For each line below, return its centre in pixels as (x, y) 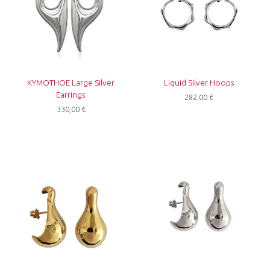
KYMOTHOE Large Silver (71, 83)
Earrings (71, 95)
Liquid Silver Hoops (199, 83)
